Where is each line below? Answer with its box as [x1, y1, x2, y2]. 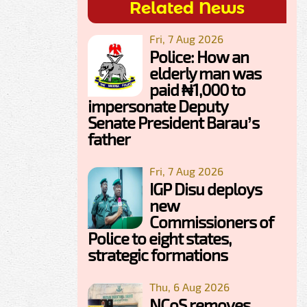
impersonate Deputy [88, 96, 228, 116]
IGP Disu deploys [149, 179, 262, 199]
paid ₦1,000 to [149, 79, 245, 100]
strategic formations [88, 245, 228, 265]
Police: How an [149, 47, 249, 67]
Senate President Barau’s [88, 112, 259, 133]
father [88, 129, 130, 149]
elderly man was [149, 63, 261, 84]
